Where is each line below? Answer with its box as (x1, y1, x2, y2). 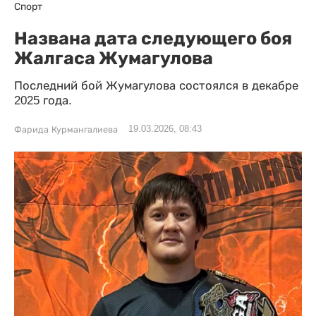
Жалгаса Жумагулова (14, 47, 213, 68)
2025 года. (14, 94, 72, 107)
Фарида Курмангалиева (14, 125, 118, 135)
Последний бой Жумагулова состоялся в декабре (14, 79, 298, 92)
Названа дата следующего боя (14, 28, 292, 49)
